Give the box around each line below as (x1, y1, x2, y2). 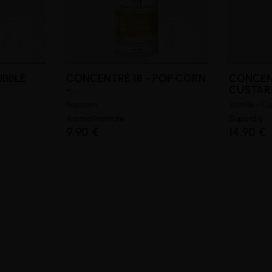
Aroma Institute (66, 114, 124, 124)
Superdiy (229, 114, 264, 124)
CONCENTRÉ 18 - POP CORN (66, 72, 206, 86)
